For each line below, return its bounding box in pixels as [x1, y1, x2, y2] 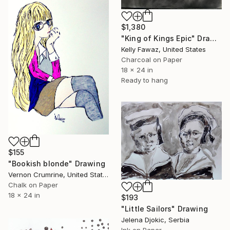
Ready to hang [121, 76, 168, 85]
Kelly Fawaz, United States [121, 45, 206, 54]
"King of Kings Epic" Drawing [209, 34, 217, 43]
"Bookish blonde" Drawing [8, 159, 105, 168]
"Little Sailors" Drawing [121, 204, 208, 214]
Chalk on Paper [8, 181, 58, 189]
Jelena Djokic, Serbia [121, 216, 189, 224]
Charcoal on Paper [121, 55, 182, 64]
